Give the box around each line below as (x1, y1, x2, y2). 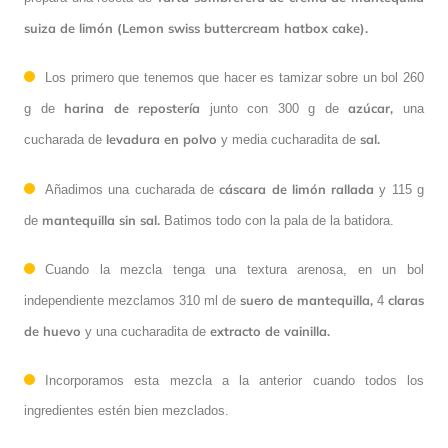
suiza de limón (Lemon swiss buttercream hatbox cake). (24, 19, 368, 36)
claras (388, 291, 424, 308)
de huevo (24, 322, 81, 339)
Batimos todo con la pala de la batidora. (160, 212, 394, 228)
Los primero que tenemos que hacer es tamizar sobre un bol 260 (45, 69, 424, 85)
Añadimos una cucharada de (45, 181, 220, 197)
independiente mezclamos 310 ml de (24, 292, 240, 308)
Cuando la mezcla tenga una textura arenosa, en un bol (45, 261, 424, 277)
